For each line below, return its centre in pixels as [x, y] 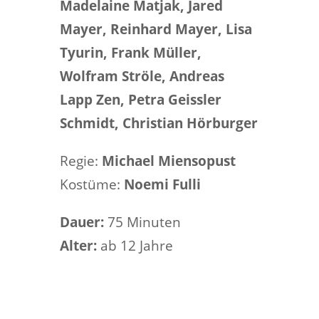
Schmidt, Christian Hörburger [159, 123]
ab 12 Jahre [135, 246]
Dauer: [82, 222]
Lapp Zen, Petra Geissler [141, 100]
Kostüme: [92, 184]
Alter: [78, 246]
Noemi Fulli [162, 184]
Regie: [81, 161]
